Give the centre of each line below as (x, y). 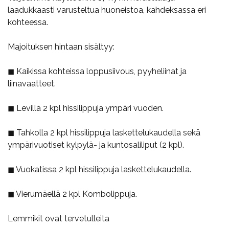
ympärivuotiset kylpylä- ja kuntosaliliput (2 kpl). (96, 145)
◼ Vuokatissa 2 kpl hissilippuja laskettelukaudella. (99, 169)
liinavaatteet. (32, 83)
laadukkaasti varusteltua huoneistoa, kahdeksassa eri (107, 10)
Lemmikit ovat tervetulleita (59, 218)
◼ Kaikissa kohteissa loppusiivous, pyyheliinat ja (97, 71)
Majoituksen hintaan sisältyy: (61, 47)
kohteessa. (28, 22)
